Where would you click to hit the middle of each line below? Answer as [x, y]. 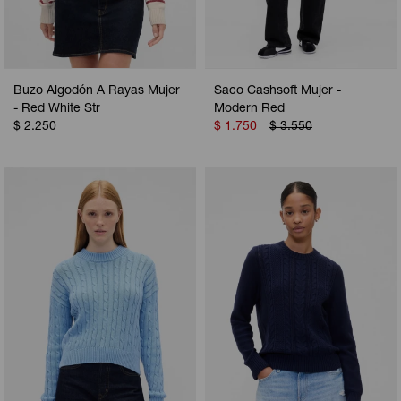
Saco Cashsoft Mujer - [277, 92]
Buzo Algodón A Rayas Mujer [97, 92]
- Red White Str [57, 110]
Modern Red [249, 110]
